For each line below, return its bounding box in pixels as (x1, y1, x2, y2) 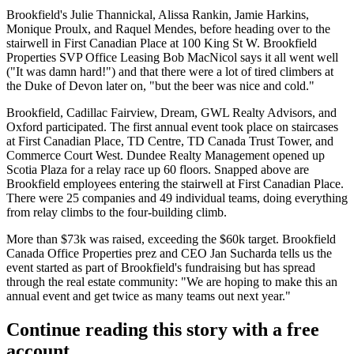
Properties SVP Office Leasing (6, 51, 163, 64)
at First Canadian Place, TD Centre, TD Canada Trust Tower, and (6, 134, 333, 148)
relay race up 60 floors (96, 163, 208, 176)
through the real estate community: (6, 275, 178, 288)
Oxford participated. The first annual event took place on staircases (6, 120, 338, 134)
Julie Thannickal (70, 8, 153, 21)
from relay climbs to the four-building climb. (6, 205, 227, 219)
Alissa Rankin (158, 8, 228, 21)
